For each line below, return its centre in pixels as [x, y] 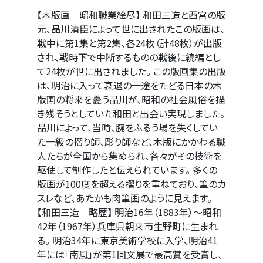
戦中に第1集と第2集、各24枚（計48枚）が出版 [129, 43]
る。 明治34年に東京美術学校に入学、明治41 [127, 240]
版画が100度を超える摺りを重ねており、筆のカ [131, 184]
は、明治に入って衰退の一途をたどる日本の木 [129, 85]
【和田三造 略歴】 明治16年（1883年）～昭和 [129, 212]
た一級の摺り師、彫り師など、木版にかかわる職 [131, 141]
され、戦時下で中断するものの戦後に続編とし [129, 57]
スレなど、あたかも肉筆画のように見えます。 [124, 198]
